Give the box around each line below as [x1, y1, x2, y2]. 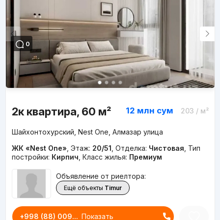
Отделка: [115, 143, 149, 152]
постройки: [11, 152, 52, 161]
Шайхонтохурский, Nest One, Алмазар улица [11, 127, 163, 136]
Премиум [129, 152, 162, 161]
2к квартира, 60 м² [11, 105, 111, 118]
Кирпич [51, 152, 79, 161]
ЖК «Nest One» [11, 143, 67, 152]
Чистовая [148, 143, 184, 152]
